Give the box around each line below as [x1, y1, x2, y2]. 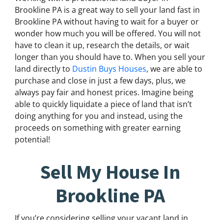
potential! [15, 134, 50, 145]
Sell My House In [40, 159, 180, 187]
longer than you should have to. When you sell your [15, 52, 205, 63]
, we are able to [146, 63, 202, 75]
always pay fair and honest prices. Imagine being [15, 87, 193, 98]
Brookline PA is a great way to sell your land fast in [15, 4, 200, 16]
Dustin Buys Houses [72, 63, 146, 75]
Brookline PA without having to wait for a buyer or [15, 16, 199, 27]
